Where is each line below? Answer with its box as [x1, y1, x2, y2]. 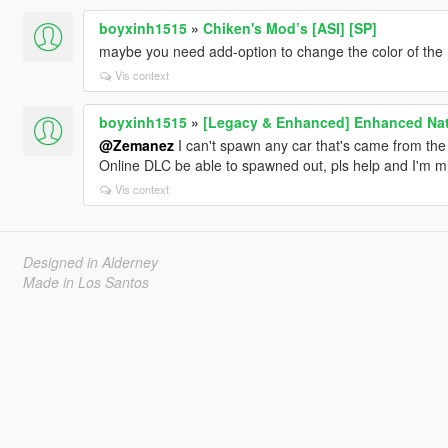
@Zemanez [98, 134, 174, 155]
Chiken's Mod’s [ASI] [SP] [202, 17, 377, 38]
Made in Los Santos [22, 271, 149, 292]
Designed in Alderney [22, 251, 158, 272]
